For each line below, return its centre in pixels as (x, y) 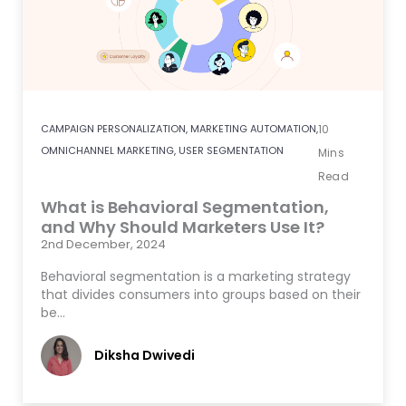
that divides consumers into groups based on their (201, 295)
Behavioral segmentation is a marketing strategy (196, 277)
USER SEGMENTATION (231, 151)
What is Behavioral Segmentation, (185, 208)
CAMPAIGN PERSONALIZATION (113, 129)
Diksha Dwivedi (145, 355)
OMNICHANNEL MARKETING (107, 151)
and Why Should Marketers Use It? (183, 227)
